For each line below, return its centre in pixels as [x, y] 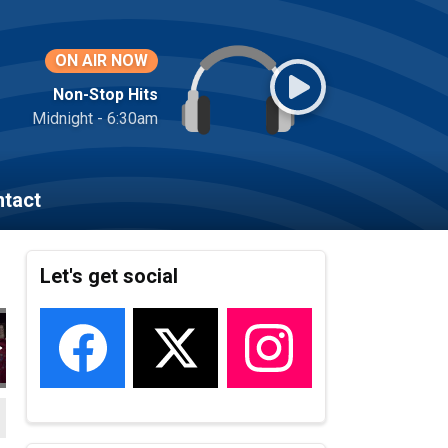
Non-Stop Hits [105, 94]
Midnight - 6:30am [95, 118]
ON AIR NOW [101, 60]
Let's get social [109, 276]
